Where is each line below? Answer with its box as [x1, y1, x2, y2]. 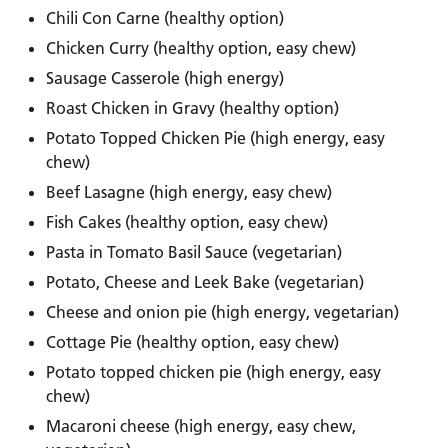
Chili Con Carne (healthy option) [46, 7, 285, 28]
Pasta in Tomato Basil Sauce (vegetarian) [46, 241, 343, 262]
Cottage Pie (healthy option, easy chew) [46, 331, 340, 352]
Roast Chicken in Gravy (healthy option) [46, 97, 340, 118]
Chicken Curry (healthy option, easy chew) [46, 37, 357, 58]
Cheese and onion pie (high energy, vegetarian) [46, 301, 400, 322]
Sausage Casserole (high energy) [46, 67, 285, 88]
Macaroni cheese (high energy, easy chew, [46, 415, 357, 436]
